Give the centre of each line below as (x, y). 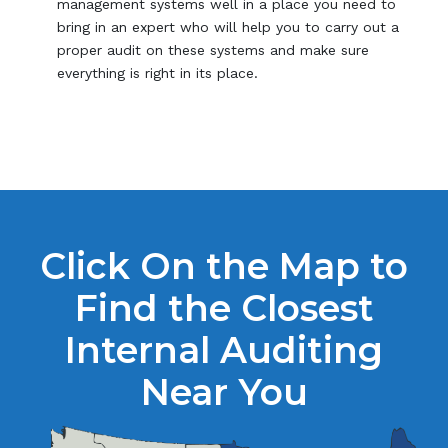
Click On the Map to (224, 265)
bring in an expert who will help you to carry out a (228, 27)
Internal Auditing (224, 349)
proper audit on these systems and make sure (213, 50)
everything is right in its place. (158, 73)
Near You (224, 391)
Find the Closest (224, 307)
